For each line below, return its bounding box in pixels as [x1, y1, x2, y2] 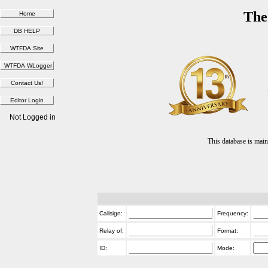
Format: [217, 227, 238, 234]
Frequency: [217, 210, 248, 217]
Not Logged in [9, 113, 56, 121]
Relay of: [99, 227, 124, 234]
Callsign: [99, 210, 123, 217]
